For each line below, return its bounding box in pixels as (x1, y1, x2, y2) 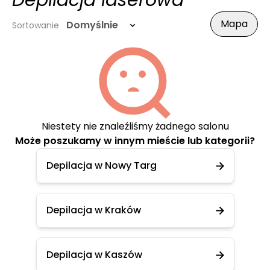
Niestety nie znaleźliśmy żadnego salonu (41, 119, 229, 133)
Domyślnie (66, 18, 118, 32)
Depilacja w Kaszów (46, 248, 142, 262)
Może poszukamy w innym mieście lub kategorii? (15, 134, 255, 148)
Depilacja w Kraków (46, 203, 141, 217)
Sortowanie (12, 19, 59, 31)
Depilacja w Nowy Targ (46, 159, 157, 172)
